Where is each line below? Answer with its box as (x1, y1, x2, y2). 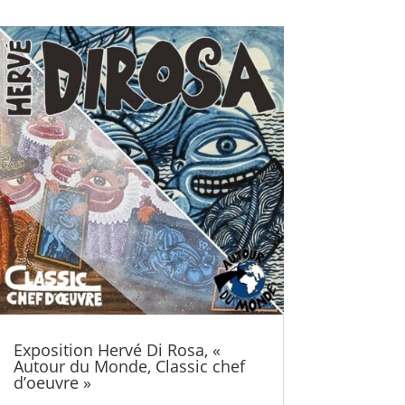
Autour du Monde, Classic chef (13, 354, 245, 377)
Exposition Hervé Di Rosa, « (13, 338, 221, 361)
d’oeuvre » (13, 371, 91, 393)
